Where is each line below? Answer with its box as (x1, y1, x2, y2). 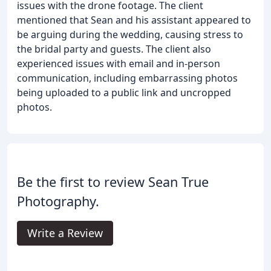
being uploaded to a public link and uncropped (17, 85, 231, 99)
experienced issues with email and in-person (17, 56, 220, 70)
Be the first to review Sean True (17, 172, 209, 191)
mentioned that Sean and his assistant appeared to (17, 13, 251, 27)
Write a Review (27, 225, 103, 240)
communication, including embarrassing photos (17, 71, 238, 85)
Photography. (17, 192, 99, 210)
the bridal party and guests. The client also (17, 42, 211, 56)
